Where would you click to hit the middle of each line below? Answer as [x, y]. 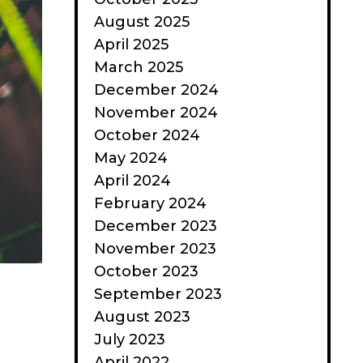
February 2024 [150, 203]
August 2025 [142, 22]
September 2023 [158, 294]
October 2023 [146, 271]
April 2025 [131, 45]
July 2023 [130, 340]
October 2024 [147, 135]
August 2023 [142, 317]
